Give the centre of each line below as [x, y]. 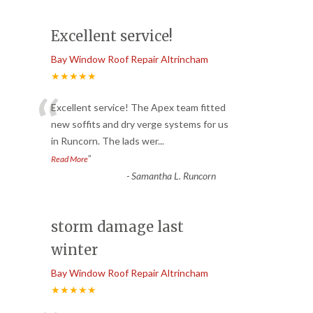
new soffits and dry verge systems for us [140, 124]
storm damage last [117, 227]
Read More [70, 159]
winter [74, 250]
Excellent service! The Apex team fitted [138, 108]
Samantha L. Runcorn [173, 176]
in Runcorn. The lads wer [104, 141]
